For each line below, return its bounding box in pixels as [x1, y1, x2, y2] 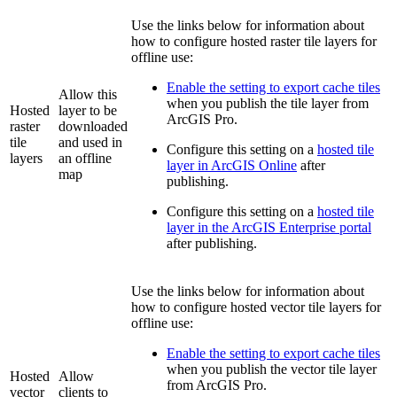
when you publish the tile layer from [167, 96, 369, 112]
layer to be [58, 103, 117, 119]
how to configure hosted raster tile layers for [131, 34, 377, 50]
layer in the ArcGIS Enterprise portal [167, 220, 371, 236]
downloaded [58, 119, 128, 135]
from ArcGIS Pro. [167, 378, 267, 393]
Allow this [58, 87, 117, 103]
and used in [58, 135, 122, 151]
